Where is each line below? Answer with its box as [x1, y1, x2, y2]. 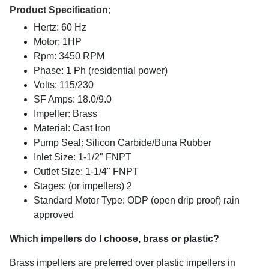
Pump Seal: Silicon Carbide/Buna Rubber [34, 137, 211, 148]
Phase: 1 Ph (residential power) [34, 65, 168, 76]
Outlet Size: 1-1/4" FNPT [34, 166, 139, 177]
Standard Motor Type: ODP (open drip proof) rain [34, 195, 240, 205]
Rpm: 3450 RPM [34, 50, 104, 61]
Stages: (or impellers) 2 [34, 180, 132, 191]
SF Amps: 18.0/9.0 [34, 94, 112, 104]
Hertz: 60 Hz [34, 22, 86, 32]
